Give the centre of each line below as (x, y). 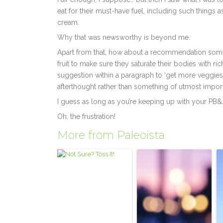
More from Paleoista (111, 135)
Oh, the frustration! (89, 116)
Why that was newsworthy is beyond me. (124, 37)
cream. (68, 22)
